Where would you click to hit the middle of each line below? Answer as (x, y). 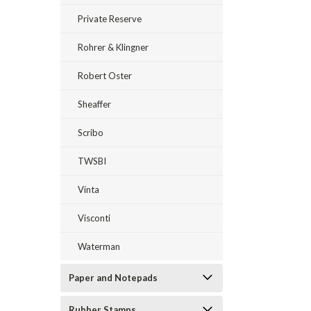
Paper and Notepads (113, 278)
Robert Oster (105, 76)
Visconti (94, 218)
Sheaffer (94, 104)
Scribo (91, 133)
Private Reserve (110, 19)
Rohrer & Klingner (113, 47)
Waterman (99, 246)
